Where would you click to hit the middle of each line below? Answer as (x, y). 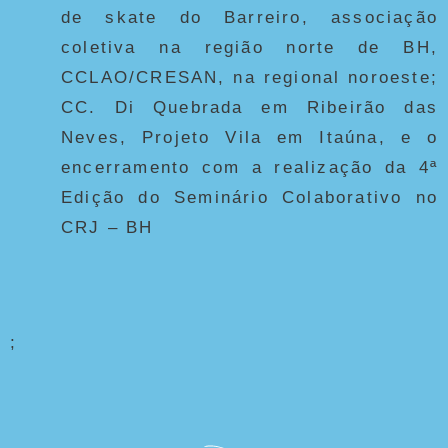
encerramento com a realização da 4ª (249, 167)
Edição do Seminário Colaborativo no (249, 197)
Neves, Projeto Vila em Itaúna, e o (249, 137)
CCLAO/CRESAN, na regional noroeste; (249, 77)
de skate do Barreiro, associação (249, 17)
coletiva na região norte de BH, (249, 47)
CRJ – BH (107, 227)
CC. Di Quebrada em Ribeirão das (249, 107)
